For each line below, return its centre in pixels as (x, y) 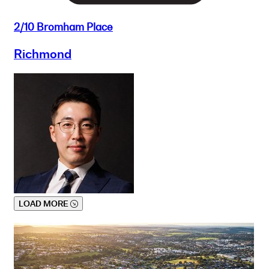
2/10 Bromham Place (63, 27)
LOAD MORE (44, 204)
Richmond (43, 54)
